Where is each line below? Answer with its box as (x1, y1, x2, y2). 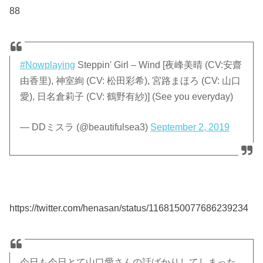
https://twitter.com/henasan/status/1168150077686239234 (9, 202, 249, 213)
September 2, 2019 (150, 122, 230, 133)
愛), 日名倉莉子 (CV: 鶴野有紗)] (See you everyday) (20, 92, 234, 102)
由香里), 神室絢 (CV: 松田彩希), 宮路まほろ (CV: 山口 (20, 76, 241, 86)
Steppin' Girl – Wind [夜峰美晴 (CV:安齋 (75, 60, 242, 70)
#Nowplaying (20, 60, 76, 70)
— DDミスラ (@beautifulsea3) (20, 122, 151, 133)
